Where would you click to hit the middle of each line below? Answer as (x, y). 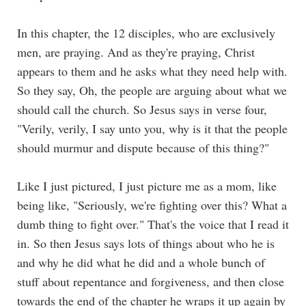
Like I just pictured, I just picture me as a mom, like (147, 185)
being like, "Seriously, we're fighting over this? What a (152, 205)
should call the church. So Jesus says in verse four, (142, 109)
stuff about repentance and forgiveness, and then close (151, 281)
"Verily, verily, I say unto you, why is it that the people (152, 128)
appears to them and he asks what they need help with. (152, 71)
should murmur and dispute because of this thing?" (143, 147)
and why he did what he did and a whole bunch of (141, 262)
